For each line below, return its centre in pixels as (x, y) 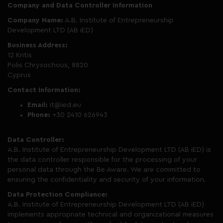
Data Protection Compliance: (57, 195)
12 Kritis (20, 55)
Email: (38, 105)
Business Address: (38, 45)
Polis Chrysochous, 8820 (48, 65)
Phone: (39, 115)
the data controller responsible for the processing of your (102, 160)
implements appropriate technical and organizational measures (111, 215)
